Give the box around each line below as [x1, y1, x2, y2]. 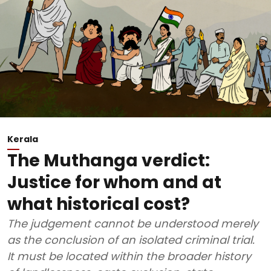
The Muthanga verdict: [7, 148, 210, 172]
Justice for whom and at [7, 170, 221, 194]
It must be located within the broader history [7, 248, 251, 264]
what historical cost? [7, 192, 190, 216]
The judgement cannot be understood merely [7, 215, 258, 231]
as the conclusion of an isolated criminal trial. [7, 232, 255, 247]
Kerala [7, 132, 38, 145]
